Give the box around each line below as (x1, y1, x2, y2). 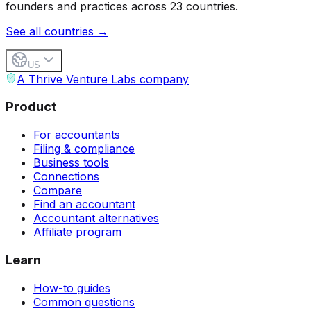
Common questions (33, 294, 135, 309)
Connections (33, 169, 99, 184)
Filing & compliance (33, 142, 135, 156)
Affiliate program (33, 225, 121, 239)
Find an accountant (33, 197, 135, 212)
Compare (33, 183, 82, 198)
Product (6, 99, 56, 115)
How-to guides (33, 280, 110, 295)
